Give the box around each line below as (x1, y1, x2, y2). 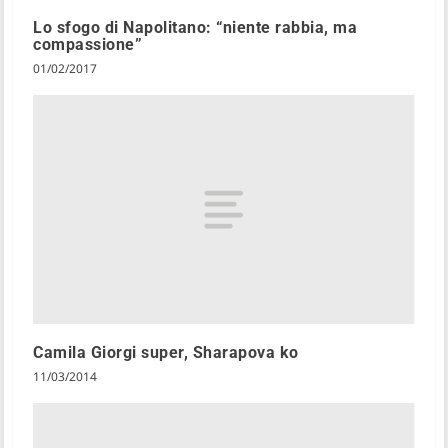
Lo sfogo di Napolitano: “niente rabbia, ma (33, 17, 358, 37)
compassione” (33, 34, 143, 54)
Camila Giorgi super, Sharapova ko (33, 342, 299, 362)
